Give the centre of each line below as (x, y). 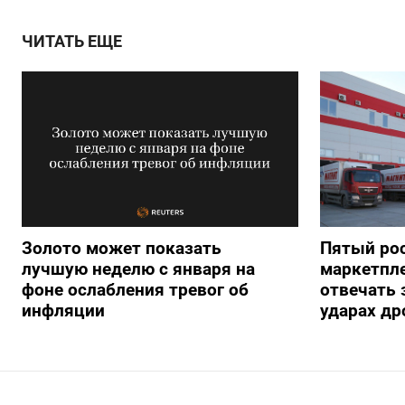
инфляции (63, 311)
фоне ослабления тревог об (135, 290)
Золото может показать (122, 249)
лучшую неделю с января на (138, 269)
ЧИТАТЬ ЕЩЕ (72, 42)
